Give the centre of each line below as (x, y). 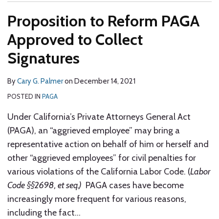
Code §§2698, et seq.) (44, 185)
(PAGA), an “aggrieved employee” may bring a (94, 131)
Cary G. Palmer (40, 81)
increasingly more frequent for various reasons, (97, 199)
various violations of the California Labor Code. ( (99, 172)
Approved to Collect (75, 39)
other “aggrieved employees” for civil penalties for (102, 158)
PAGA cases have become (133, 185)
